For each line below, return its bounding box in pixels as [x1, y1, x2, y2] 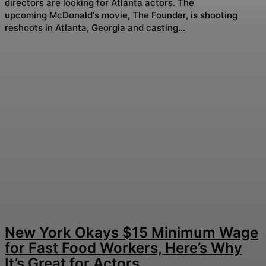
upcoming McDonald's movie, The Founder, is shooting [5, 9, 237, 21]
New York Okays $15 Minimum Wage [5, 224, 258, 242]
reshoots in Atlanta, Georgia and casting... [5, 21, 185, 33]
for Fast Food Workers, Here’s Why [5, 239, 242, 257]
